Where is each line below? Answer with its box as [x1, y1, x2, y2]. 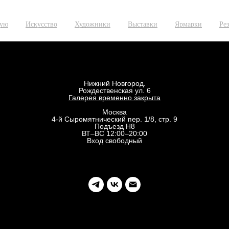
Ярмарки [175, 20, 202, 29]
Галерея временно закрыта [68, 94, 161, 102]
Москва [102, 108, 127, 117]
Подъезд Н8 [94, 122, 135, 131]
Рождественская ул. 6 [78, 86, 151, 95]
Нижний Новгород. [83, 79, 146, 88]
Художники [75, 20, 110, 29]
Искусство [26, 20, 57, 29]
